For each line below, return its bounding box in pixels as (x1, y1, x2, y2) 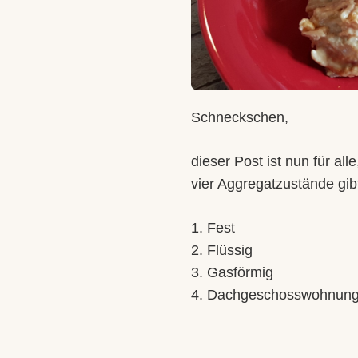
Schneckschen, (191, 109, 288, 125)
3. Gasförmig (191, 265, 273, 280)
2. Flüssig (191, 242, 253, 258)
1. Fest (191, 220, 235, 236)
